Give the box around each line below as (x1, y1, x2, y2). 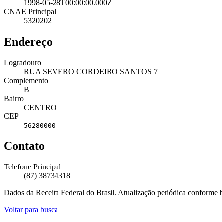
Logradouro (4, 58, 41, 67)
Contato (4, 139, 45, 153)
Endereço (4, 35, 53, 48)
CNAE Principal (4, 7, 56, 16)
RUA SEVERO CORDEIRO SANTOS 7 (24, 67, 158, 76)
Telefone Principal (4, 163, 61, 171)
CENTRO (24, 103, 56, 111)
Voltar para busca (4, 205, 58, 214)
